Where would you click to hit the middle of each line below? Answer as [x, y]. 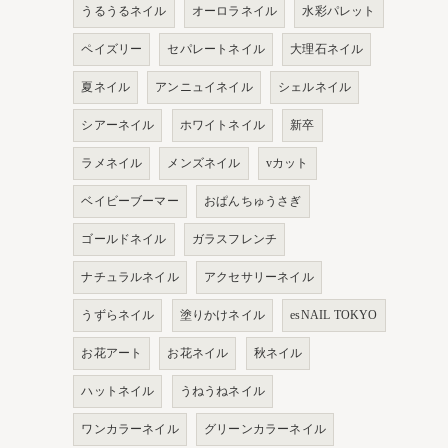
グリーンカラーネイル [265, 429]
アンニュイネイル [204, 87]
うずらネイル [118, 315]
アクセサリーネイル [259, 277]
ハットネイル [118, 391]
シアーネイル [118, 125]
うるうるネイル [124, 11]
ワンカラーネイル [130, 429]
